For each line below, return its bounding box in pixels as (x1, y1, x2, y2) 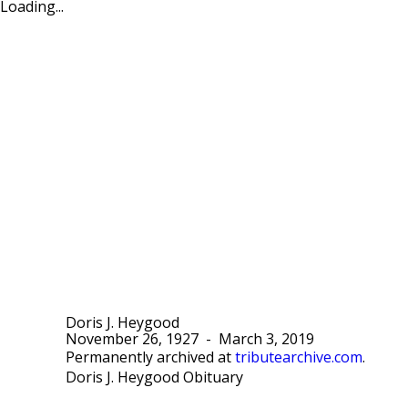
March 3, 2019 (219, 331, 314, 347)
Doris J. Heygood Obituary (66, 370, 243, 385)
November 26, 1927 (66, 331, 199, 347)
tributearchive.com (235, 350, 362, 365)
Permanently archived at (66, 350, 235, 365)
